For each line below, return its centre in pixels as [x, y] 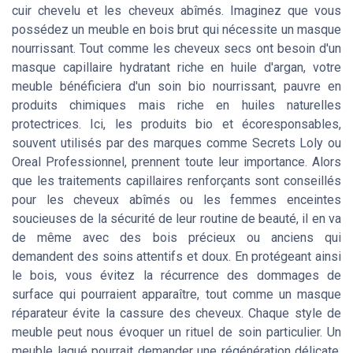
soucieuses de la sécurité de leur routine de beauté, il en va [176, 219]
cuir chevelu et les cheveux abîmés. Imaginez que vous [176, 11]
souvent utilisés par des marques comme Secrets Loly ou [176, 143]
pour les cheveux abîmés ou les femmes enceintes [176, 200]
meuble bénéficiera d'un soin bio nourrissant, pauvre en [176, 87]
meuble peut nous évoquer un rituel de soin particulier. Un [176, 333]
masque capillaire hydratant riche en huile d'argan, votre [176, 68]
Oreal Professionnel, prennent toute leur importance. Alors [176, 162]
